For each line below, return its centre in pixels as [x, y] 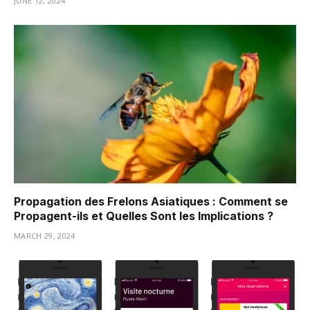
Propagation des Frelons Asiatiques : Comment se [151, 202]
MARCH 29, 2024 [45, 236]
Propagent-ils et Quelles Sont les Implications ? [144, 216]
